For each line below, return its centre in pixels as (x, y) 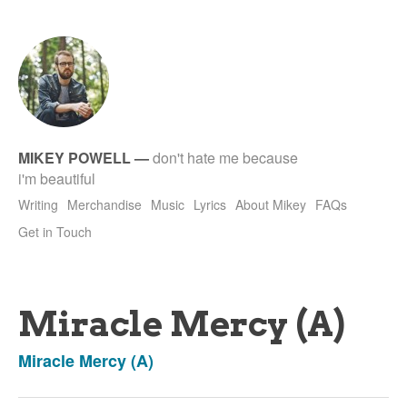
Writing (38, 204)
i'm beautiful (57, 179)
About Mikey (271, 204)
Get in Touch (55, 232)
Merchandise (104, 204)
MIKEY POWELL (74, 158)
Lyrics (210, 204)
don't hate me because (225, 158)
